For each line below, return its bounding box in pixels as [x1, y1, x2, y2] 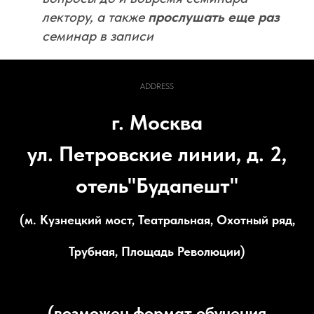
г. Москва [111, 109, 203, 135]
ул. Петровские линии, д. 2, [27, 140, 287, 166]
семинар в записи [42, 27, 153, 44]
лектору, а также [42, 8, 148, 25]
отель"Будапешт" [76, 172, 238, 198]
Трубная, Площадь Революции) [69, 243, 245, 259]
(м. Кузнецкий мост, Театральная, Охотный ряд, [19, 212, 295, 227]
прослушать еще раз [148, 8, 280, 25]
